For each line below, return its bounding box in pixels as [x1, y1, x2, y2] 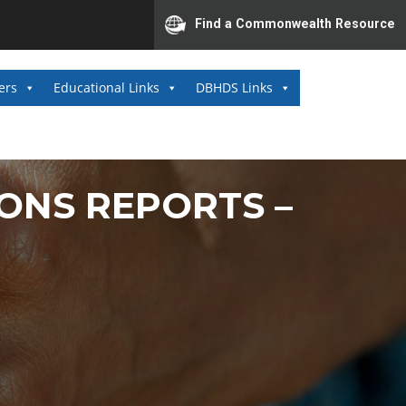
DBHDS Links [196, 79, 273, 96]
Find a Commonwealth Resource [195, 16, 395, 32]
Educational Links [53, 79, 159, 96]
